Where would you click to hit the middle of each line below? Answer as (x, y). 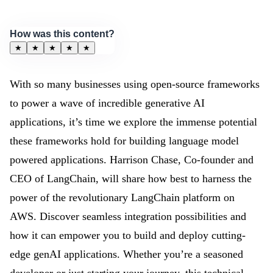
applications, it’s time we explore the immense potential (133, 122)
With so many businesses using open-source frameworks (135, 84)
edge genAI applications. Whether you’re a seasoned (126, 254)
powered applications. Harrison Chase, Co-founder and (132, 160)
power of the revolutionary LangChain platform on (122, 197)
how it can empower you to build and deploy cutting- (128, 235)
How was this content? (62, 34)
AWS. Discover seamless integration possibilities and (128, 216)
